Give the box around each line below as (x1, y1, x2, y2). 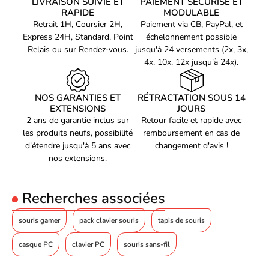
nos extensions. (49, 153, 107, 164)
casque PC (19, 240, 53, 249)
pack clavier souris (79, 216, 139, 225)
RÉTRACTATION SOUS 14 (137, 92, 246, 104)
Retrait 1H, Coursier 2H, (33, 19, 122, 30)
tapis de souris (158, 216, 205, 225)
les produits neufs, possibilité (23, 127, 133, 139)
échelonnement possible (146, 31, 237, 43)
